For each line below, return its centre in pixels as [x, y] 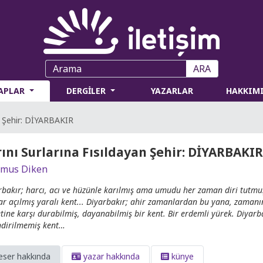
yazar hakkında [110, 256]
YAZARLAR [172, 91]
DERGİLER [87, 91]
